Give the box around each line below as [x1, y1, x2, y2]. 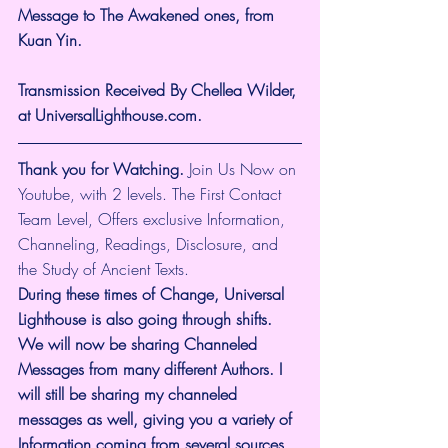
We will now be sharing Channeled [18, 332, 262, 355]
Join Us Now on [184, 157, 301, 180]
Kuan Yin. [18, 28, 82, 51]
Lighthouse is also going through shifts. [18, 307, 277, 330]
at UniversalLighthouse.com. [18, 103, 202, 126]
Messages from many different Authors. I [18, 357, 287, 380]
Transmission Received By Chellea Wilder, [18, 78, 301, 101]
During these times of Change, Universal [18, 282, 289, 305]
